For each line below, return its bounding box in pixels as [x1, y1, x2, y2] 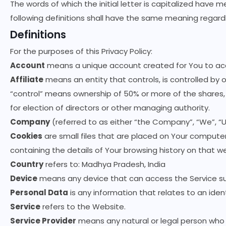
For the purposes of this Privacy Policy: [10, 46, 152, 56]
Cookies [10, 131, 42, 141]
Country [10, 159, 43, 169]
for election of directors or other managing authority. [10, 102, 210, 113]
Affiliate [10, 74, 43, 85]
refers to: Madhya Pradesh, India [43, 159, 165, 169]
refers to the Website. [40, 201, 126, 212]
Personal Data [10, 187, 68, 198]
